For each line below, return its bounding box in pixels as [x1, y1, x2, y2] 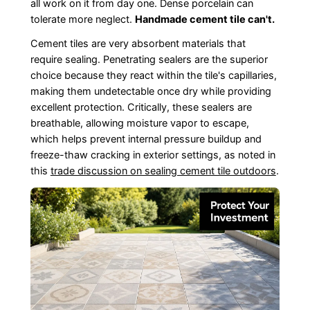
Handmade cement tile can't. [134, 13, 275, 26]
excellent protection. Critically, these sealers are [30, 101, 252, 114]
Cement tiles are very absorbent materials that [30, 37, 246, 51]
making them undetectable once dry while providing [30, 85, 271, 98]
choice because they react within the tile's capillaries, [30, 69, 277, 82]
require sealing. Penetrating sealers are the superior [30, 53, 268, 66]
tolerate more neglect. [30, 13, 135, 26]
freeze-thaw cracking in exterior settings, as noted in [30, 149, 275, 162]
